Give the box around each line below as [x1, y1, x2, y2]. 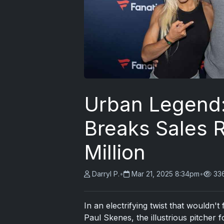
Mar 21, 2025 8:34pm [131, 169, 199, 178]
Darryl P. [92, 169, 119, 178]
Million [84, 140, 145, 165]
